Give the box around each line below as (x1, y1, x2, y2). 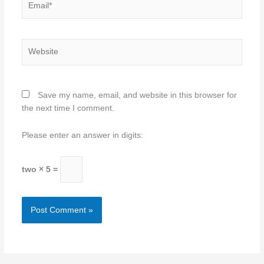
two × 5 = (21, 164, 60, 174)
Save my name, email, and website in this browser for (37, 91, 237, 100)
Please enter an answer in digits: (21, 131, 143, 140)
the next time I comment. (21, 104, 114, 113)
